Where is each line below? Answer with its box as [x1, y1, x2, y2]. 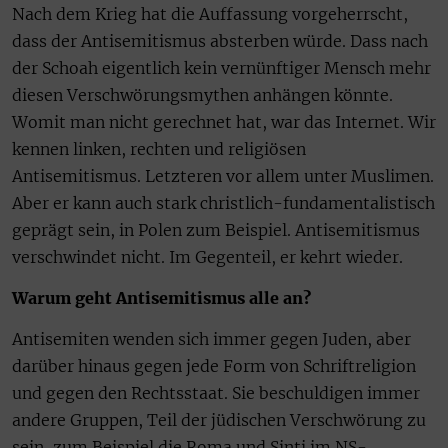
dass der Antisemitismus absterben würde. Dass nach [12, 30, 428, 51]
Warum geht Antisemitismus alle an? [12, 288, 311, 309]
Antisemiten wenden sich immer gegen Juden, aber [12, 329, 411, 350]
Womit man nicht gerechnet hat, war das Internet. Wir [12, 111, 436, 132]
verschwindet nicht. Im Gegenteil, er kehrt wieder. [12, 246, 403, 267]
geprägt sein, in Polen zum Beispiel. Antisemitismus [12, 219, 420, 240]
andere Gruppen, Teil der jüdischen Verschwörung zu [12, 410, 426, 431]
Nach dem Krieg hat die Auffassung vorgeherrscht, [12, 3, 408, 24]
